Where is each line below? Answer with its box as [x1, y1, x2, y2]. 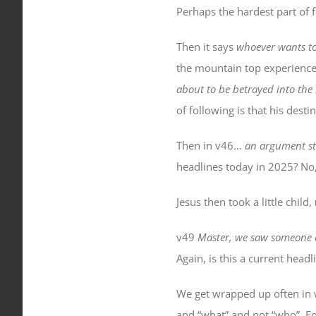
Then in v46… [176, 138, 245, 152]
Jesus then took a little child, [176, 195, 315, 209]
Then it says [176, 39, 236, 54]
